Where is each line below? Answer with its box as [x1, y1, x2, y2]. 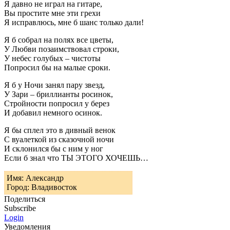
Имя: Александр [7, 173, 64, 182]
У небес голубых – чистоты [4, 53, 101, 63]
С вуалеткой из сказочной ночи [4, 135, 114, 144]
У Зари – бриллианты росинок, [4, 89, 113, 99]
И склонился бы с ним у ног [4, 144, 103, 153]
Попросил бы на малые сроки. [4, 63, 110, 72]
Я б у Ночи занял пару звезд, [4, 80, 105, 89]
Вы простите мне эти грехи [4, 8, 101, 17]
